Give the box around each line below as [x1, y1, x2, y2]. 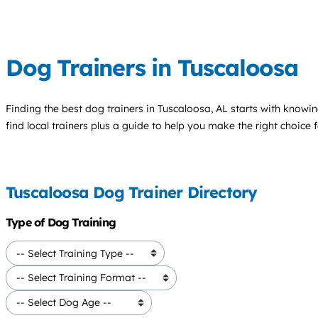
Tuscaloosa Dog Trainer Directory [6, 182, 258, 203]
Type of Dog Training [6, 215, 116, 230]
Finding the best [6, 102, 85, 115]
